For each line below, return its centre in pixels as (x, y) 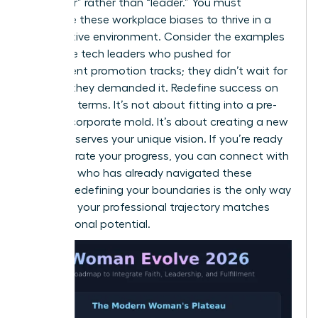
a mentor (50, 173)
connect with (254, 156)
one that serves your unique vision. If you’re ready (154, 139)
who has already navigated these (163, 173)
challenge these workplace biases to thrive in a (149, 20)
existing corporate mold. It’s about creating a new (157, 122)
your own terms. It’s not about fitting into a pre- (152, 105)
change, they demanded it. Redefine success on (152, 88)
